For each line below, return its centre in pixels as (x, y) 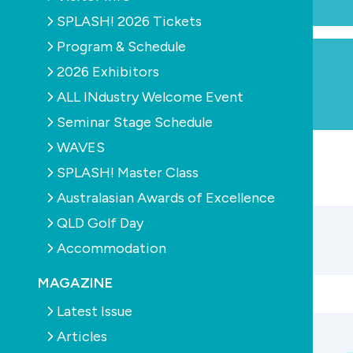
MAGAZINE (75, 282)
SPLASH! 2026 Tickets (129, 21)
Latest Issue (95, 311)
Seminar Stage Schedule (135, 122)
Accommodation (111, 248)
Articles (82, 336)
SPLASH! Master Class (128, 172)
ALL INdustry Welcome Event (150, 97)
